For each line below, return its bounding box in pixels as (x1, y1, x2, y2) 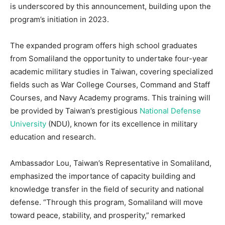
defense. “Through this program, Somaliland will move (10, 197, 203, 207)
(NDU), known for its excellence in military (46, 119, 197, 129)
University (10, 119, 46, 129)
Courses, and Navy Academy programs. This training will (10, 92, 210, 102)
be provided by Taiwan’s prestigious (10, 105, 140, 116)
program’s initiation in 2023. (10, 14, 109, 24)
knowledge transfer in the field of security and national (10, 184, 204, 194)
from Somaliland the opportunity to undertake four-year (10, 53, 208, 63)
